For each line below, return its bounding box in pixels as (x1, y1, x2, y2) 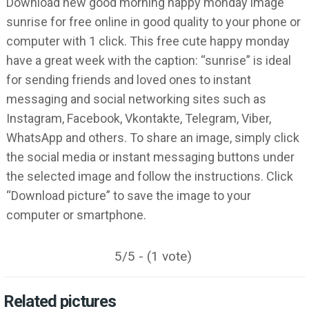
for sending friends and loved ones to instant (6, 72, 252, 88)
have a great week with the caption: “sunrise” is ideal (6, 53, 292, 68)
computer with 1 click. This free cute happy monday (6, 34, 290, 49)
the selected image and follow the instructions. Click (6, 169, 294, 184)
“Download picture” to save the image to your (6, 188, 252, 203)
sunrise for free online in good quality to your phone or (6, 14, 301, 30)
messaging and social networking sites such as (6, 92, 267, 107)
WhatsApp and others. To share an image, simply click (6, 130, 300, 146)
